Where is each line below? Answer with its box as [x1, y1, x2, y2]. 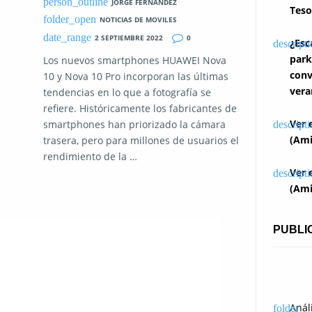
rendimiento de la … [43, 149, 137, 163]
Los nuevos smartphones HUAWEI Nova [43, 53, 226, 67]
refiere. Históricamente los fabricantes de [43, 101, 237, 115]
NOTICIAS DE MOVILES [99, 15, 177, 25]
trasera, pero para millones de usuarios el [43, 133, 239, 147]
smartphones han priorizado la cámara [43, 117, 226, 131]
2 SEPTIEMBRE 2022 [94, 32, 163, 42]
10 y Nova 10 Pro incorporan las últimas [43, 69, 228, 83]
